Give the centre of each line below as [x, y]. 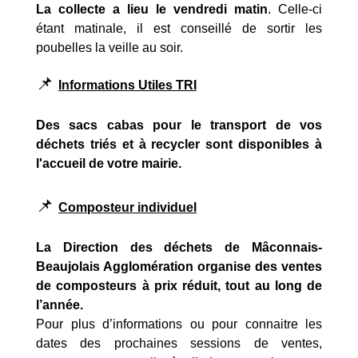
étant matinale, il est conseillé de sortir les [179, 28]
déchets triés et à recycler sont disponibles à [179, 144]
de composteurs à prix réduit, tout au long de [179, 285]
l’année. [60, 304]
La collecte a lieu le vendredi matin [152, 9]
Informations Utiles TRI [127, 85]
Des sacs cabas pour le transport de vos [179, 125]
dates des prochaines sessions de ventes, [179, 343]
